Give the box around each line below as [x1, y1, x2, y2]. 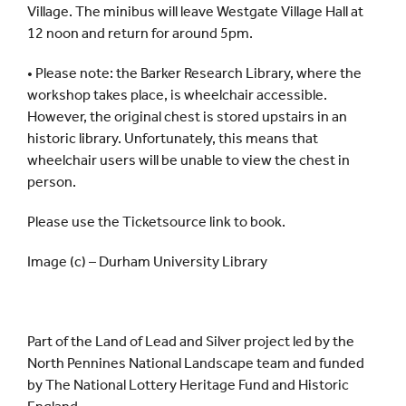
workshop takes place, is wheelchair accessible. [27, 86, 327, 104]
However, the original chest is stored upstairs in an [27, 108, 347, 126]
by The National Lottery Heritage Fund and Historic [27, 376, 349, 394]
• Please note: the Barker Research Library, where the [27, 64, 362, 82]
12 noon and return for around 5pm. [27, 24, 253, 43]
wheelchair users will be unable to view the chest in [27, 151, 350, 169]
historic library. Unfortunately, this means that [27, 130, 318, 148]
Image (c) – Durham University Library [27, 253, 267, 271]
